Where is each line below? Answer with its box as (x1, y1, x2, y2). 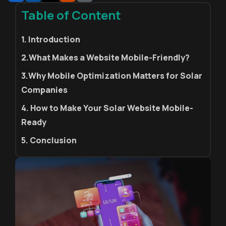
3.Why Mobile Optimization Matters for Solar (21, 70, 202, 81)
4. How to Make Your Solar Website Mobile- (21, 102, 193, 114)
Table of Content (21, 7, 121, 23)
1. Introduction (21, 34, 80, 45)
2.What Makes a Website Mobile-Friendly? (21, 52, 190, 63)
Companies (21, 84, 68, 95)
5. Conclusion (21, 135, 77, 146)
